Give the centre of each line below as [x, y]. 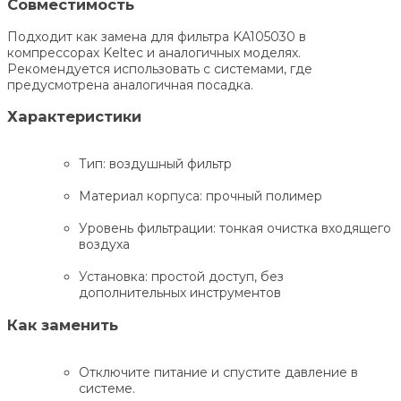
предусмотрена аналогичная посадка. [130, 85]
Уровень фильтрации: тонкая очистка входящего [235, 229]
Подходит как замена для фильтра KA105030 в [157, 36]
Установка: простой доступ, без [181, 277]
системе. [107, 389]
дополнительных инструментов [180, 293]
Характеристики [74, 117]
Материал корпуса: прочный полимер [200, 196]
